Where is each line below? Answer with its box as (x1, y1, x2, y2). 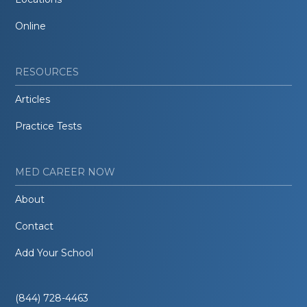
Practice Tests (15, 119, 82, 132)
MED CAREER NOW (15, 165, 116, 178)
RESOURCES (15, 65, 79, 78)
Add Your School (15, 246, 94, 259)
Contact (15, 219, 54, 232)
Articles (15, 93, 51, 106)
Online (15, 19, 47, 32)
